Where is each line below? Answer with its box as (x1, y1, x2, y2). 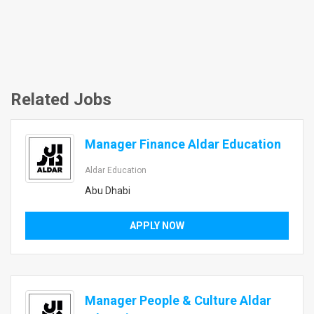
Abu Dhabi (85, 185, 130, 196)
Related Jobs (11, 90, 111, 109)
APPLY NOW (130, 220, 184, 231)
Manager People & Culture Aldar (85, 293, 271, 308)
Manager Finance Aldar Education (85, 137, 281, 151)
